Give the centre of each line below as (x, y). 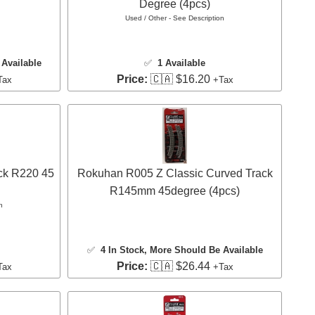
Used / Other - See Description (175, 18)
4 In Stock (122, 250)
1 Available (181, 63)
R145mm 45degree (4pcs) (175, 191)
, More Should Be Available (203, 250)
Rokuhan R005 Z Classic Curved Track (175, 173)
